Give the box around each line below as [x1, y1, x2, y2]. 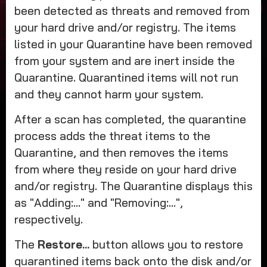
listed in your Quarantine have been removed [14, 36, 252, 51]
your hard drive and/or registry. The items [14, 20, 236, 35]
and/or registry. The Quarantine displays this [14, 178, 253, 193]
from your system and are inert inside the [14, 53, 235, 68]
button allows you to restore [89, 237, 243, 252]
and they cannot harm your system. [14, 86, 203, 101]
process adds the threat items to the [14, 128, 210, 143]
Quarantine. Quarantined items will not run [14, 70, 238, 85]
